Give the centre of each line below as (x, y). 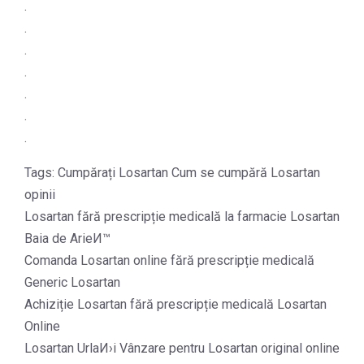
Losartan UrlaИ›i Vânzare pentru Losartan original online (182, 348)
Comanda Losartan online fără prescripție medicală (169, 260)
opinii (40, 195)
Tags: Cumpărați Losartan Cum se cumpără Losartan (172, 173)
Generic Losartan (72, 282)
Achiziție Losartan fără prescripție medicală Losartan (175, 304)
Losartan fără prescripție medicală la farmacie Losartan (182, 217)
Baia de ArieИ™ (67, 238)
